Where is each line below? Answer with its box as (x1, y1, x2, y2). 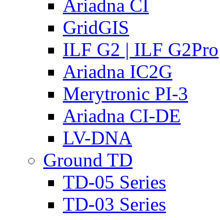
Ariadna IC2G (63, 61, 172, 82)
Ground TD (43, 149, 133, 170)
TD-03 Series (63, 193, 166, 215)
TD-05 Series (63, 171, 166, 192)
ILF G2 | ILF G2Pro (63, 39, 219, 60)
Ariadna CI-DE (63, 105, 181, 126)
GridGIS (63, 17, 129, 38)
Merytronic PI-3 (63, 83, 188, 104)
